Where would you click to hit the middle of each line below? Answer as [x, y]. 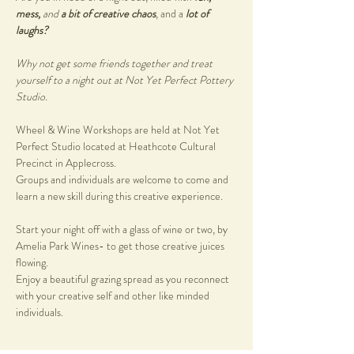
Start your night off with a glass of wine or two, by [123, 230]
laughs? [32, 30]
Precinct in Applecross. [67, 163]
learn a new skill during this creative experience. [121, 196]
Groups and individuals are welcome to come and [123, 180]
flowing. [33, 263]
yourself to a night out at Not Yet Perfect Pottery [126, 80]
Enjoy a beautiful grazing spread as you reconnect [124, 279]
